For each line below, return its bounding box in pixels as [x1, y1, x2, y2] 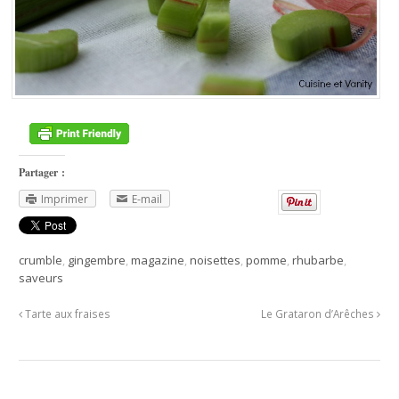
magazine [131, 251, 185, 268]
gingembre [68, 251, 126, 268]
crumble [19, 251, 63, 268]
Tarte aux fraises [22, 305, 111, 321]
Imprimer [41, 191, 89, 207]
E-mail [132, 191, 163, 207]
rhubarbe [292, 251, 345, 268]
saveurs [19, 269, 64, 286]
